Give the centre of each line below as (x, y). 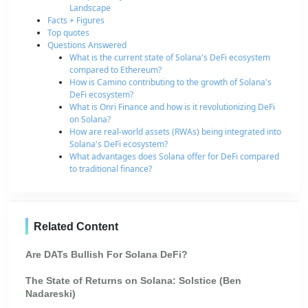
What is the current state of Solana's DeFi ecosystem (170, 58)
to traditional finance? (111, 169)
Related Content (76, 226)
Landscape (90, 8)
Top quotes (68, 33)
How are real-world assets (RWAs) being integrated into (175, 132)
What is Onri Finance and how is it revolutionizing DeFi (172, 107)
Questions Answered (87, 45)
